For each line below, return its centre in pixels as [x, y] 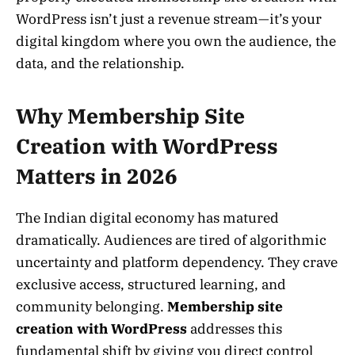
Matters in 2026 [97, 177]
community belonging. [92, 307]
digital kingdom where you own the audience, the [176, 41]
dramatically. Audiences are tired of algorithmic [171, 240]
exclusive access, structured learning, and [151, 285]
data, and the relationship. [100, 63]
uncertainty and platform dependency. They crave [177, 263]
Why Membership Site [130, 116]
